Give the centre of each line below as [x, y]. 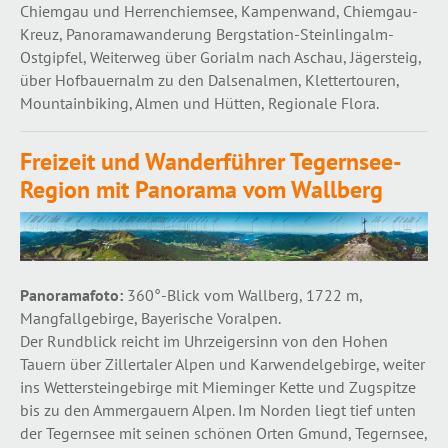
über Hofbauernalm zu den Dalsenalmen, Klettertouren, [209, 79]
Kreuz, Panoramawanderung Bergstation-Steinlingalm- [207, 33]
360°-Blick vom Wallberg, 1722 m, [242, 295]
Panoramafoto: [71, 295]
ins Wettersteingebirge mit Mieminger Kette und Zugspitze [218, 387]
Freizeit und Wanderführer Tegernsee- [211, 161]
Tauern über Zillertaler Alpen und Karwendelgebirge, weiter [222, 364]
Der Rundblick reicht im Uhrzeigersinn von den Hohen [204, 341]
